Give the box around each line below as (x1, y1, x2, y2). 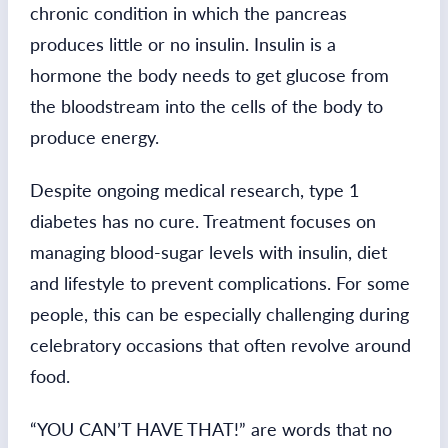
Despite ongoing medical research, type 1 (30, 178, 359, 201)
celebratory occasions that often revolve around (30, 333, 411, 356)
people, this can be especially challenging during (30, 302, 409, 325)
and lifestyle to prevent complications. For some (30, 271, 410, 294)
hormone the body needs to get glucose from (30, 63, 389, 86)
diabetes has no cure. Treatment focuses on (30, 209, 376, 232)
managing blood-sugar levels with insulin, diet (30, 240, 387, 263)
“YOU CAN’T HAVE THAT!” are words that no (30, 417, 392, 440)
